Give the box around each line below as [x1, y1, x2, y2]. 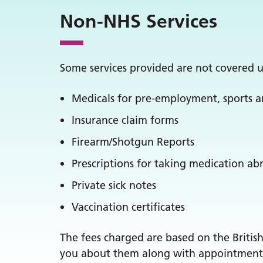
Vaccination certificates [72, 200, 185, 214]
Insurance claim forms [72, 113, 178, 127]
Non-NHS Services [60, 10, 217, 32]
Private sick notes [72, 178, 156, 192]
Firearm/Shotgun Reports [72, 135, 194, 149]
